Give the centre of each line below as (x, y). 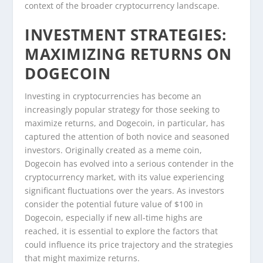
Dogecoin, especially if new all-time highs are (114, 218)
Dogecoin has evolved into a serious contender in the (129, 164)
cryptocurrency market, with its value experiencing (125, 177)
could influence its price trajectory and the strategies (129, 245)
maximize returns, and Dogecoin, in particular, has (125, 123)
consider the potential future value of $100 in (114, 204)
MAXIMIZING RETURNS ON (128, 54)
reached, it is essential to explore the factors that (122, 231)
